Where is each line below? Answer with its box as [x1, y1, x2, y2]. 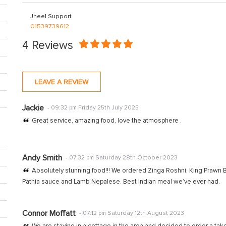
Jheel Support [30, 12, 72, 20]
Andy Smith [22, 153, 62, 163]
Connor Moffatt [22, 208, 76, 218]
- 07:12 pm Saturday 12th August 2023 [79, 209, 184, 217]
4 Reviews [22, 38, 73, 52]
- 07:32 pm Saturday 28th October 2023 [66, 154, 178, 161]
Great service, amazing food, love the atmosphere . [32, 117, 182, 125]
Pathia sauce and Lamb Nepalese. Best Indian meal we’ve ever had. [22, 178, 220, 186]
